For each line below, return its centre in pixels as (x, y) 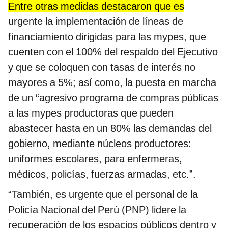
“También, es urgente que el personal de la (103, 195)
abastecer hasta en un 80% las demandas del (110, 129)
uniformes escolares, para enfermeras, (95, 159)
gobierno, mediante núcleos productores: (100, 144)
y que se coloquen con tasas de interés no (102, 67)
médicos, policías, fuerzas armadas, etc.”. (102, 174)
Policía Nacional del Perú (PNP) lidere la (97, 210)
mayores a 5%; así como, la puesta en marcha (112, 83)
